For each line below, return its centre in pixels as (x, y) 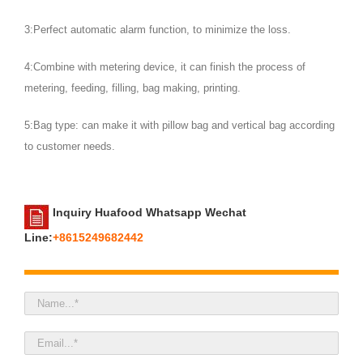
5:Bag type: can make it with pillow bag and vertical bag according (179, 125)
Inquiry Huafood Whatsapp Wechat (148, 212)
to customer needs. (70, 146)
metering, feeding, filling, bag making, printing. (132, 88)
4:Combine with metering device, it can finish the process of (165, 66)
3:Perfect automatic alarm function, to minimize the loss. (158, 29)
